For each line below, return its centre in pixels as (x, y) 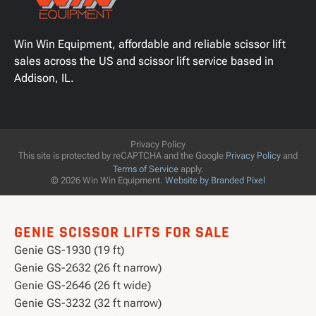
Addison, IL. (44, 78)
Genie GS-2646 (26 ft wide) (83, 286)
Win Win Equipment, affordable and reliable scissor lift (150, 44)
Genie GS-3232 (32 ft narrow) (88, 303)
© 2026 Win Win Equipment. (108, 181)
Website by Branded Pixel (215, 181)
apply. (191, 169)
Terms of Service (145, 169)
